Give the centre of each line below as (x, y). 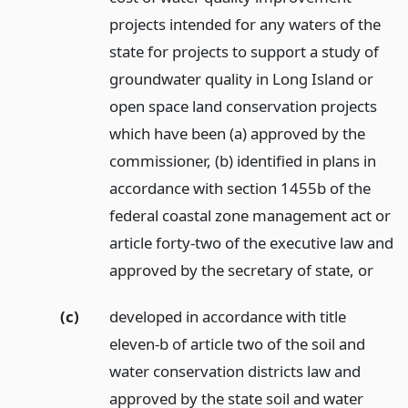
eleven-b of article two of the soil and (237, 344)
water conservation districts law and (235, 372)
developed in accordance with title (227, 317)
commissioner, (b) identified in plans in (242, 161)
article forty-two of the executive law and (251, 243)
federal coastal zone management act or (250, 216)
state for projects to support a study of (244, 52)
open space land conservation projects (243, 107)
